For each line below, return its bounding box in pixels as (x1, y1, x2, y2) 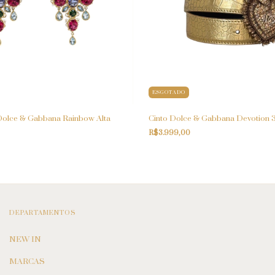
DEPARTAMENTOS (9, 208, 76, 217)
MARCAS (9, 256, 45, 266)
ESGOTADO (152, 88, 185, 96)
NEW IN (9, 234, 41, 244)
